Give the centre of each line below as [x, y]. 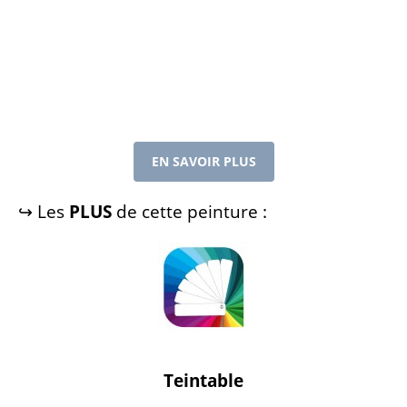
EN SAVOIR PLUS [203, 162]
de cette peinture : [189, 212]
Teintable [203, 381]
